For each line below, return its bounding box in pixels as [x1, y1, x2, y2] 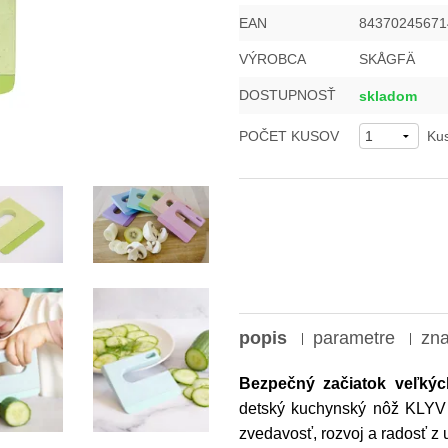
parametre [313, 328, 395, 349]
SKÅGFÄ [359, 51, 415, 68]
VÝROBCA [239, 51, 306, 68]
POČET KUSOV [239, 128, 339, 145]
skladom [359, 88, 417, 105]
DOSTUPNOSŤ [239, 87, 336, 104]
